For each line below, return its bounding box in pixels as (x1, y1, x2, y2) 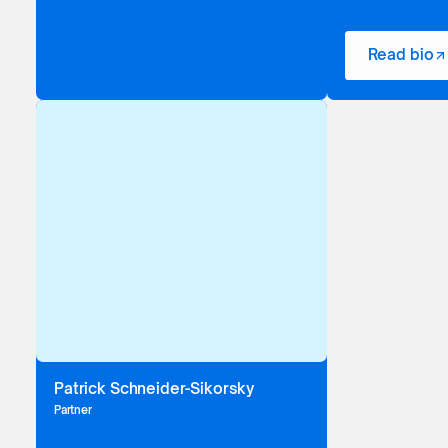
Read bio (367, 45, 434, 65)
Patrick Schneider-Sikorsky (54, 379, 255, 399)
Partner (54, 402, 92, 417)
